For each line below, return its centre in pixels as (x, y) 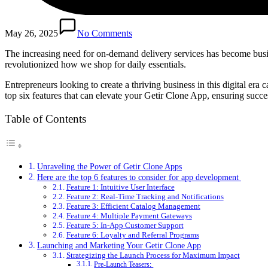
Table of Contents (45, 118)
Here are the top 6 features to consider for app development (139, 177)
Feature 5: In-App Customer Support (125, 225)
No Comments (105, 33)
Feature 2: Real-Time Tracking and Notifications (145, 196)
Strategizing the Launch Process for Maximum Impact (153, 255)
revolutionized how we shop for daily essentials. (97, 64)
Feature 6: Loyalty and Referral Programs (133, 234)
